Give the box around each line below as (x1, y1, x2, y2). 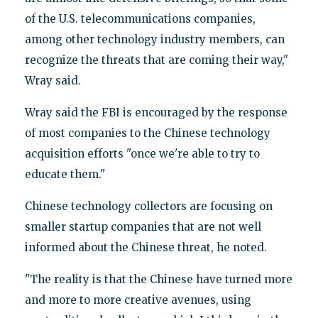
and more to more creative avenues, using (24, 292, 251, 307)
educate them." (24, 167, 105, 181)
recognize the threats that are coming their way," (24, 53, 288, 67)
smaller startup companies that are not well (24, 219, 261, 234)
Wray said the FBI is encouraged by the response (24, 105, 287, 119)
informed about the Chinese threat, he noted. (24, 240, 267, 254)
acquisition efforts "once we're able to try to (24, 146, 260, 160)
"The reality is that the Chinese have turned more (24, 272, 292, 286)
